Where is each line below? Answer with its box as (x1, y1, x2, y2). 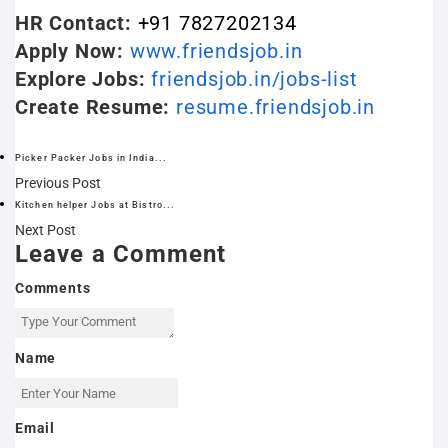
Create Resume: (15, 95, 171, 119)
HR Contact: (15, 11, 132, 35)
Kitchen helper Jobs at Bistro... (15, 199, 176, 210)
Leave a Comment (15, 240, 227, 268)
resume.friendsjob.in (176, 95, 376, 119)
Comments (15, 280, 91, 296)
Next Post (15, 222, 76, 238)
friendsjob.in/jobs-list (151, 67, 358, 91)
